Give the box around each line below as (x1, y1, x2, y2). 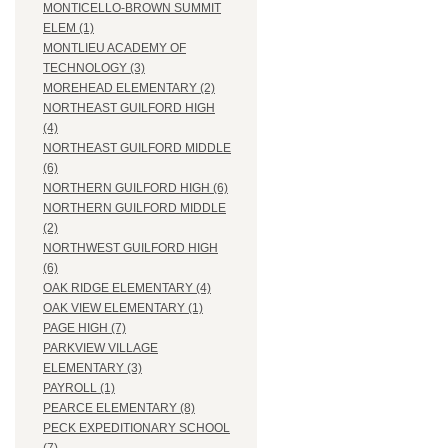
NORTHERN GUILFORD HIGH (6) (43, 181, 228, 196)
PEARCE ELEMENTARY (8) (43, 401, 195, 416)
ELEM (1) (43, 21, 94, 36)
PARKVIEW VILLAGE (43, 341, 158, 356)
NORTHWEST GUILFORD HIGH (43, 241, 218, 256)
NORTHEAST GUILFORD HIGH (43, 101, 215, 116)
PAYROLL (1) (43, 381, 115, 396)
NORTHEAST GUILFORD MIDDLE (43, 141, 231, 156)
